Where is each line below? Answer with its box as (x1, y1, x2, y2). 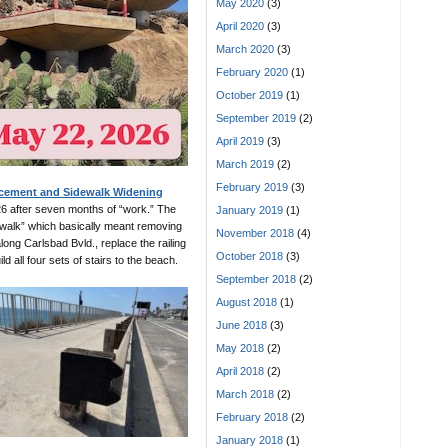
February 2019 (216, 180, 288, 193)
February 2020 (216, 65, 288, 78)
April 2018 (216, 364, 264, 377)
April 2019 (216, 134, 264, 147)
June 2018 (216, 318, 267, 331)
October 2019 (216, 88, 283, 101)
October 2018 (216, 249, 283, 262)
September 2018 (216, 272, 296, 285)
